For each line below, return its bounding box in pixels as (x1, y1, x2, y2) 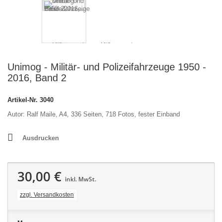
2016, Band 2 (7, 72, 66, 83)
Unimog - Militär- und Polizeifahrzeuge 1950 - (7, 61, 206, 72)
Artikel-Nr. (7, 96, 38, 104)
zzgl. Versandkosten (20, 191, 74, 198)
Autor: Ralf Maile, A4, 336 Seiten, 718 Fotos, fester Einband (7, 111, 180, 118)
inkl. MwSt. (65, 175, 96, 183)
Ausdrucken (22, 134, 59, 142)
